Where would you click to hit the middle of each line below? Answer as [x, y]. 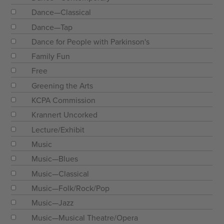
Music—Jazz [53, 203]
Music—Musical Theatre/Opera [85, 218]
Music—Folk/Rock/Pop [71, 188]
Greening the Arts [62, 86]
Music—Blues [55, 159]
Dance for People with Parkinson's [91, 42]
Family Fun [51, 57]
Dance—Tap [52, 27]
